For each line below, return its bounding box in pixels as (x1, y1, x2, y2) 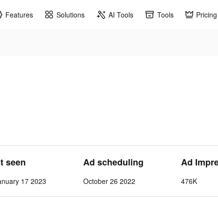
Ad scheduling (83, 156, 144, 168)
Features (5, 9, 33, 19)
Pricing (196, 9, 217, 19)
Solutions (56, 9, 85, 19)
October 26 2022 (83, 176, 136, 186)
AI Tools (109, 9, 133, 19)
